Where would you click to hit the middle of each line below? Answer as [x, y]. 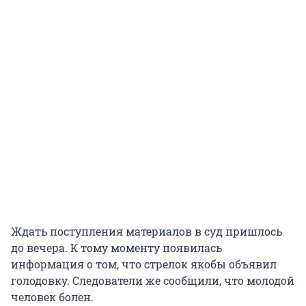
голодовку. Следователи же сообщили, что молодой [153, 281]
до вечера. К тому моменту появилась [116, 248]
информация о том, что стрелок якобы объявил [144, 264]
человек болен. [52, 297]
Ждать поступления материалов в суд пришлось [147, 232]
